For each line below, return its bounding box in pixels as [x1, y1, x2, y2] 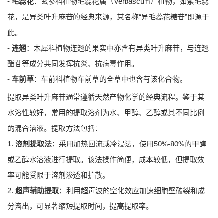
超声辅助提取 [15, 186, 59, 195]
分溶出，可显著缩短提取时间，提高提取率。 [7, 202, 153, 211]
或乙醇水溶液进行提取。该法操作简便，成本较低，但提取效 [7, 155, 204, 164]
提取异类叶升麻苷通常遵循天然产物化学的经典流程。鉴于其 [7, 93, 204, 102]
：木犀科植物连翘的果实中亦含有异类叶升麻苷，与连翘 [26, 44, 209, 53]
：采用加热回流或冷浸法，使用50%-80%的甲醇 [52, 140, 206, 148]
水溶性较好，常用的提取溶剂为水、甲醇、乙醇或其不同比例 [7, 109, 204, 117]
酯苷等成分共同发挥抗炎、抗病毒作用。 [7, 59, 139, 68]
